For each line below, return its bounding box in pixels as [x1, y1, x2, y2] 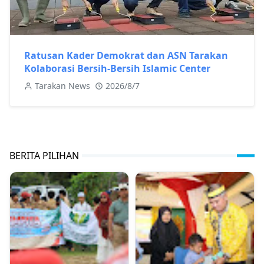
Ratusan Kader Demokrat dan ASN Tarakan [24, 48, 228, 62]
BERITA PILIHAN [9, 148, 79, 162]
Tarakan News [35, 80, 90, 91]
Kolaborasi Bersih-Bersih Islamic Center [24, 61, 210, 75]
